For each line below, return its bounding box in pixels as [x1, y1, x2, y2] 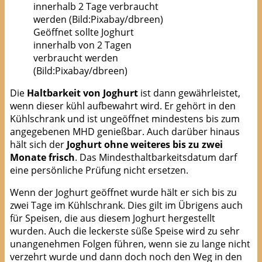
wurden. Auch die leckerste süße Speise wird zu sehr [9, 225, 240, 238]
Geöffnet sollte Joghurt [33, 26, 134, 39]
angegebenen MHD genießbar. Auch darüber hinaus [9, 125, 240, 139]
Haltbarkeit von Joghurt [26, 87, 138, 100]
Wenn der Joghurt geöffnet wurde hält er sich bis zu [9, 186, 237, 199]
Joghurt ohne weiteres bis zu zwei [66, 138, 223, 151]
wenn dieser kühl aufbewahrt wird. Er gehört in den [9, 99, 236, 113]
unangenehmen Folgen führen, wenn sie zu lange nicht [9, 237, 250, 251]
